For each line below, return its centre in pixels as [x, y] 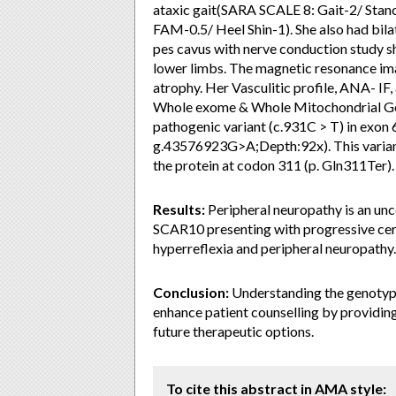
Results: [179, 209]
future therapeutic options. [233, 331]
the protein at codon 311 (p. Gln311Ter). [274, 165]
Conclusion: [191, 292]
